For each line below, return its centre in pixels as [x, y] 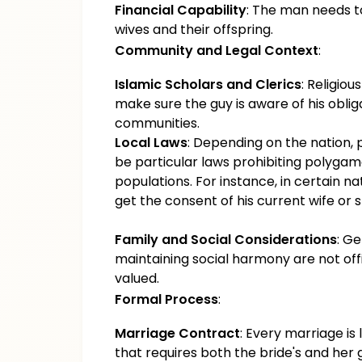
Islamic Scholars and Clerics [208, 84]
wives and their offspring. [194, 29]
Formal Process [166, 299]
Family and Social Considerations [226, 240]
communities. [157, 123]
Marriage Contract [177, 333]
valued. [137, 278]
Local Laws [151, 143]
